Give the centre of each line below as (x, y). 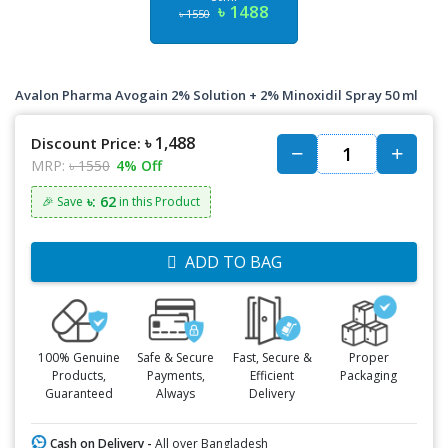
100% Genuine (79, 357)
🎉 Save (62, 201)
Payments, (175, 375)
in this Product (158, 201)
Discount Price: (86, 143)
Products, (79, 375)
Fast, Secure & (272, 357)
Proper (368, 357)
